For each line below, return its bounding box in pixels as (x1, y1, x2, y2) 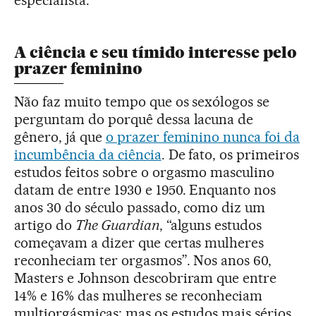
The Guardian (75, 217, 159, 233)
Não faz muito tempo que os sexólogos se (14, 93, 270, 110)
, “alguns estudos (159, 217, 262, 233)
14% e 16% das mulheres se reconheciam (14, 287, 263, 304)
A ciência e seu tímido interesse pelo (14, 43, 297, 62)
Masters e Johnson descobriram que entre (14, 269, 277, 286)
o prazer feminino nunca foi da (105, 128, 300, 145)
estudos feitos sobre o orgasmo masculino (14, 164, 275, 181)
